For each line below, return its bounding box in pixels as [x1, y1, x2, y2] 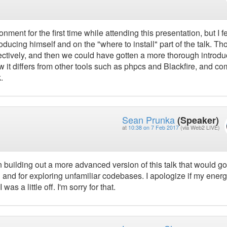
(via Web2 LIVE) [180, 123, 220, 131]
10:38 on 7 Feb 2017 [128, 123, 179, 131]
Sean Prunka [122, 112, 175, 126]
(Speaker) [177, 113, 219, 127]
